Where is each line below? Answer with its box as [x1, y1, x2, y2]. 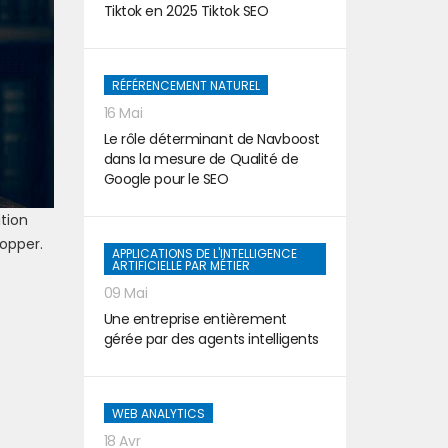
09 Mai [103, 283, 148, 303]
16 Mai [103, 103, 143, 123]
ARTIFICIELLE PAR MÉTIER [111, 257, 250, 274]
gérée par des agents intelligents [103, 329, 319, 349]
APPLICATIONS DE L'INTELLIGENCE [111, 245, 297, 262]
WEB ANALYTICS [111, 405, 205, 422]
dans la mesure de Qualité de [103, 149, 299, 169]
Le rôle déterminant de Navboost [103, 129, 320, 149]
